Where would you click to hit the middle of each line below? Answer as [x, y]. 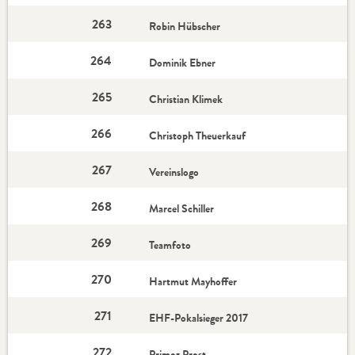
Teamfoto [170, 245]
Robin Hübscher [185, 26]
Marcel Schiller [182, 208]
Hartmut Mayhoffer [193, 281]
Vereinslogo [174, 172]
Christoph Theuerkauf [198, 136]
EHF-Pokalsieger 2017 [199, 318]
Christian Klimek [186, 99]
